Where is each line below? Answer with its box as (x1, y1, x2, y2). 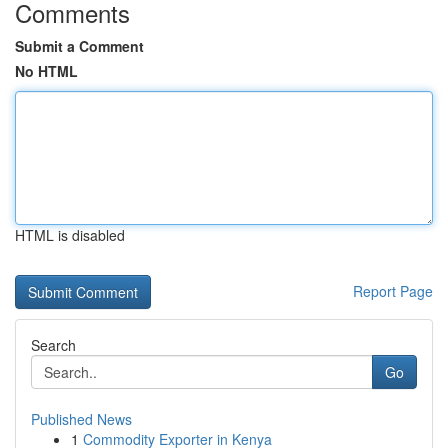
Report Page (353, 281, 433, 301)
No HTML (15, 61, 78, 81)
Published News (31, 409, 132, 429)
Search (31, 335, 76, 355)
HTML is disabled (15, 225, 125, 245)
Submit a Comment (15, 36, 144, 56)
